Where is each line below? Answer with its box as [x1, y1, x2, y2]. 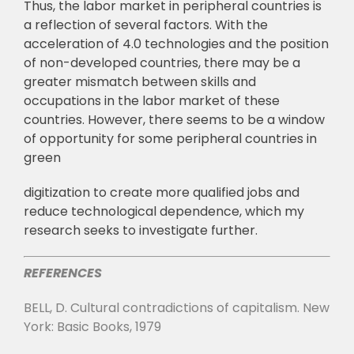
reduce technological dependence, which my [23, 202, 304, 221]
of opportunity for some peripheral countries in [23, 130, 317, 149]
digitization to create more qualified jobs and [23, 183, 299, 202]
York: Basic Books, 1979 [23, 318, 161, 337]
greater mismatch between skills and [23, 73, 256, 92]
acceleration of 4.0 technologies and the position [23, 35, 329, 54]
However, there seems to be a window [87, 111, 325, 130]
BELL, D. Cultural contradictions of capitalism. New [23, 299, 330, 318]
